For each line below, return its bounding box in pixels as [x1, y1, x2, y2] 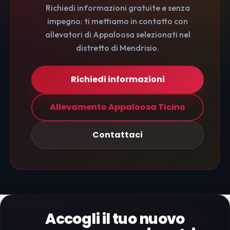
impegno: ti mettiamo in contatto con [47, 16, 188, 27]
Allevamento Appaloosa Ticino [50, 101, 185, 113]
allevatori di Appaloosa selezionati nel [45, 29, 190, 40]
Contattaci [92, 129, 143, 141]
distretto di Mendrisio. [76, 43, 159, 53]
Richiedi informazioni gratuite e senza [45, 3, 190, 13]
